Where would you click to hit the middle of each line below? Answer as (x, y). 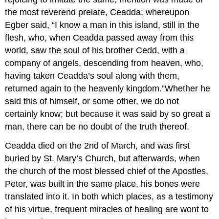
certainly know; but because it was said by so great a (108, 114)
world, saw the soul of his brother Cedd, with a (95, 50)
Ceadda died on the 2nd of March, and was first (98, 145)
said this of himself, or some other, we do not (92, 101)
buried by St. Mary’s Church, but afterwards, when (103, 158)
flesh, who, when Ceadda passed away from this (99, 37)
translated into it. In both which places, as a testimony (109, 196)
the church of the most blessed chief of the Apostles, (107, 171)
